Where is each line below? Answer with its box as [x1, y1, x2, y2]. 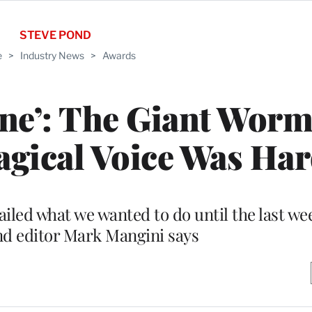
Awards [102, 49, 136, 61]
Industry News [19, 49, 84, 61]
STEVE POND [19, 29, 91, 42]
